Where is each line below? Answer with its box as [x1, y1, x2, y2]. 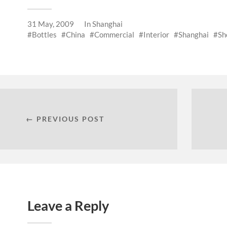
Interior [143, 30, 169, 40]
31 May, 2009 [27, 19, 74, 29]
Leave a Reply [27, 197, 109, 214]
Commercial [94, 30, 134, 40]
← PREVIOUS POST [25, 115, 104, 124]
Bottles [32, 30, 57, 40]
